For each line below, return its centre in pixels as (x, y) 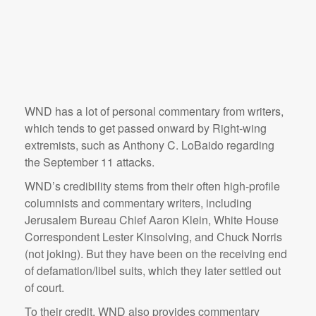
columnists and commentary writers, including (138, 203)
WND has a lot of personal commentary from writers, (154, 111)
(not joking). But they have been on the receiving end (156, 254)
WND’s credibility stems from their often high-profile (152, 186)
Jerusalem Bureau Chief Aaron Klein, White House (152, 220)
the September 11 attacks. (90, 162)
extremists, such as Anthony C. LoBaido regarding (150, 145)
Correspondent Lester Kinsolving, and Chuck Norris (153, 237)
